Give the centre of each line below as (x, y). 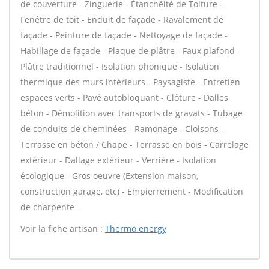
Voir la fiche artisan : (63, 228)
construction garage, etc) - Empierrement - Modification (132, 191)
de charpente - (50, 207)
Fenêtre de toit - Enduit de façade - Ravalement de (122, 20)
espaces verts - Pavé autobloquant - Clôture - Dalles (124, 98)
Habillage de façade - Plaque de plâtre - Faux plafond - (130, 51)
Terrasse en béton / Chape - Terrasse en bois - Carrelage (134, 144)
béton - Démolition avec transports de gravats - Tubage (131, 113)
